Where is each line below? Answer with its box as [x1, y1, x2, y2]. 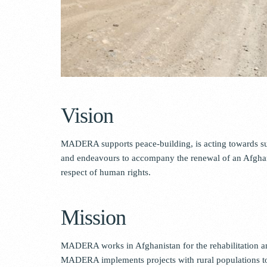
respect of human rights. [61, 167, 151, 177]
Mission [61, 205, 126, 229]
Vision [61, 103, 113, 128]
